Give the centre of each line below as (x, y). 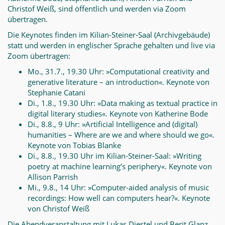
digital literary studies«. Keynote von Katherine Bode (118, 114)
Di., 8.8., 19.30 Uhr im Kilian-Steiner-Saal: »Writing (115, 156)
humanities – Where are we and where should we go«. (121, 135)
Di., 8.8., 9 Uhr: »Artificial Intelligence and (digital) (113, 124)
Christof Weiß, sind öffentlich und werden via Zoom (97, 9)
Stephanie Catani (57, 92)
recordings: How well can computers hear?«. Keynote (119, 198)
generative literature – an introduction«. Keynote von (119, 82)
